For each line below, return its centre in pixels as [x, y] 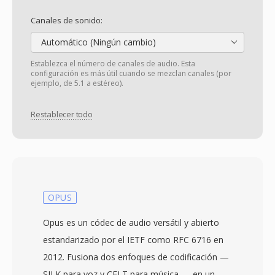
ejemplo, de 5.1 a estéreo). [77, 83]
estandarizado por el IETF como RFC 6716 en [133, 240]
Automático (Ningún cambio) [97, 42]
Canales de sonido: [67, 20]
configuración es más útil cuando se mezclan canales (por [131, 73]
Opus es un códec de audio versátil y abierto [131, 223]
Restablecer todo [62, 114]
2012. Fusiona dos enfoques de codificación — [136, 257]
